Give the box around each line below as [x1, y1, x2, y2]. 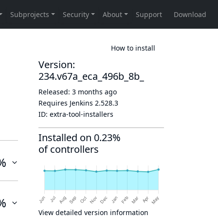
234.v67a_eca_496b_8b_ [38, 70, 144, 83]
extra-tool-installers [50, 109, 113, 119]
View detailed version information [38, 208, 148, 217]
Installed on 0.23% [38, 131, 121, 144]
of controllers [38, 143, 99, 156]
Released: [38, 87, 72, 96]
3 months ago [72, 87, 117, 96]
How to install [111, 43, 155, 53]
